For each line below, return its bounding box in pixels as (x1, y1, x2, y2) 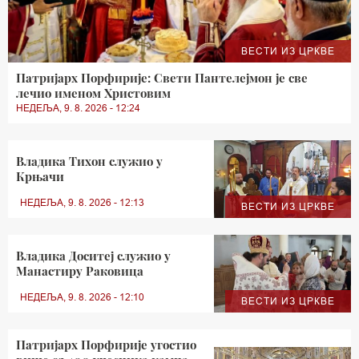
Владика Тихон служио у (16, 153, 163, 170)
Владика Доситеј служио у (16, 248, 171, 264)
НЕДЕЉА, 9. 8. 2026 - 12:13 (20, 196, 144, 209)
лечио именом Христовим (16, 85, 171, 102)
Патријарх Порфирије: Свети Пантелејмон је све (16, 70, 308, 87)
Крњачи (16, 168, 64, 185)
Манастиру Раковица (16, 263, 143, 280)
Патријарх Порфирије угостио (16, 337, 196, 353)
